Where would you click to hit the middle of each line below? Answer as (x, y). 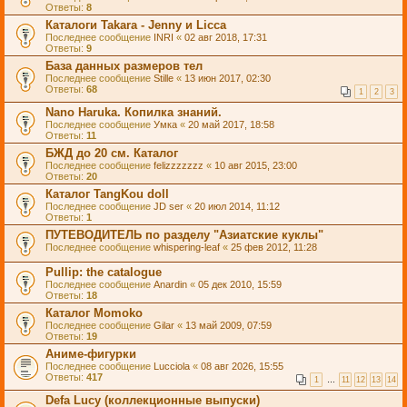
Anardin (170, 284)
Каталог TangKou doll (107, 194)
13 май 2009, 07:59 (228, 325)
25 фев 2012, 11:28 (274, 247)
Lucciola (172, 366)
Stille (164, 78)
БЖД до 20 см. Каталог (112, 153)
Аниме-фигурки (91, 354)
